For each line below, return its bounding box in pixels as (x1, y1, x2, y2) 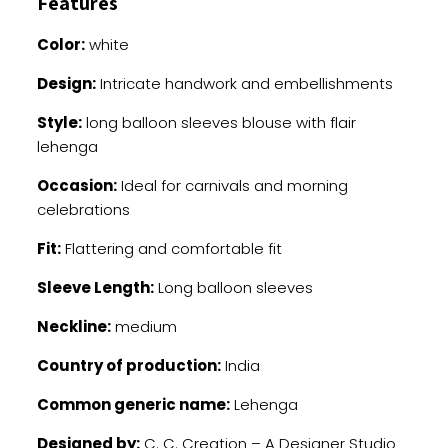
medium (110, 316, 177, 337)
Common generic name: (36, 394, 230, 415)
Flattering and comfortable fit (60, 238, 282, 259)
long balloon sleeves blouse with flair (81, 112, 356, 133)
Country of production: (36, 355, 221, 376)
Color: (36, 34, 85, 55)
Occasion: (36, 175, 117, 196)
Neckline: (36, 316, 111, 337)
